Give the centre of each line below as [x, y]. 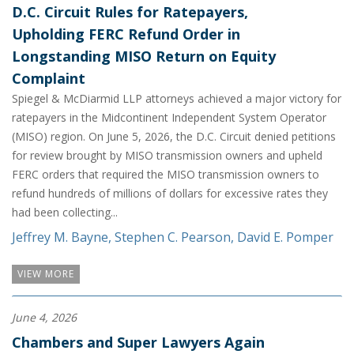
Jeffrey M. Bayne [60, 237]
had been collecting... [65, 212]
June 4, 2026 [44, 318]
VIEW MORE [46, 274]
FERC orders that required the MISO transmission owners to [166, 174]
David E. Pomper [285, 237]
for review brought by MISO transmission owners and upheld [167, 155]
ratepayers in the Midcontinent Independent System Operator [169, 117]
